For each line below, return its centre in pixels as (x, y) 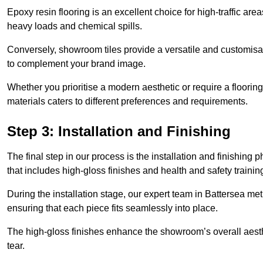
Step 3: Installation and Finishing (119, 131)
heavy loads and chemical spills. (75, 26)
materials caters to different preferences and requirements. (127, 102)
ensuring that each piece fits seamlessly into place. (114, 208)
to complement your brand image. (76, 64)
